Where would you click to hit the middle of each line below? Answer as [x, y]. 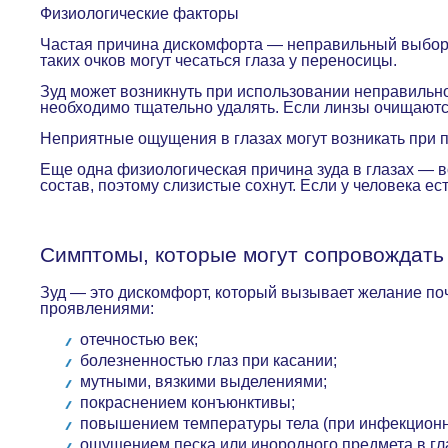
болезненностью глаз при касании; [210, 360]
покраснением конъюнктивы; [189, 402]
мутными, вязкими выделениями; [205, 381]
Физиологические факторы [141, 13]
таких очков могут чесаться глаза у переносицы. [220, 60]
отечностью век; [141, 339]
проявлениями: [99, 308]
